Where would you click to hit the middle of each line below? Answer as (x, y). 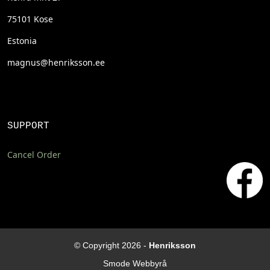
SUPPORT (28, 126)
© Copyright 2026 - (111, 245)
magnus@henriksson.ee (56, 62)
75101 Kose (30, 19)
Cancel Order (34, 155)
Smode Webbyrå (135, 263)
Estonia (22, 41)
